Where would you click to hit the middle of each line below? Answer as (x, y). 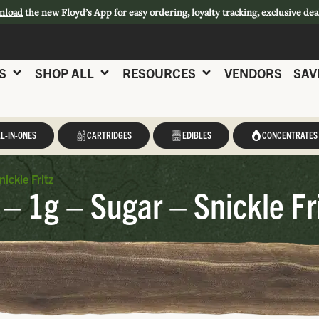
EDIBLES (197, 135)
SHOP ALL (64, 73)
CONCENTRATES (289, 135)
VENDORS (253, 73)
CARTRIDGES (109, 135)
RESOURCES (159, 73)
